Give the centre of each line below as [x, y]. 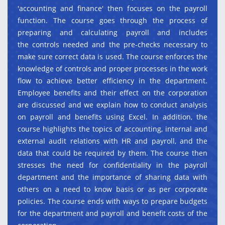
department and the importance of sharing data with [113, 177]
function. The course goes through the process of [113, 20]
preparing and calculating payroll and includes [113, 32]
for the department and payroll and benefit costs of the [113, 213]
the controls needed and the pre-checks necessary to [113, 44]
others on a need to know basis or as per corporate [113, 189]
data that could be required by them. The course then [113, 153]
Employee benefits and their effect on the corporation [113, 93]
